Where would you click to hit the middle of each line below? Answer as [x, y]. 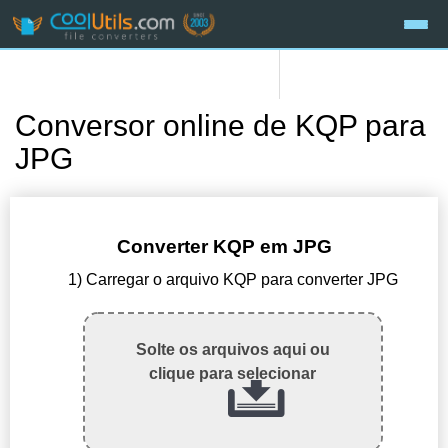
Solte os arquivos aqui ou [232, 350]
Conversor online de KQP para [220, 126]
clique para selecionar [233, 374]
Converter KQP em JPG [224, 247]
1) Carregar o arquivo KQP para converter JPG [232, 280]
